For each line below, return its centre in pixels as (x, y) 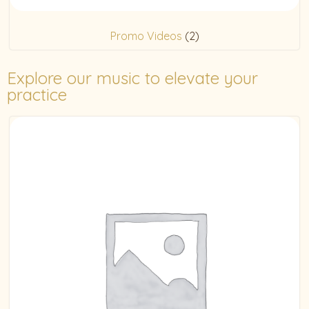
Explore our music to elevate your (132, 78)
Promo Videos (147, 36)
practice (37, 94)
